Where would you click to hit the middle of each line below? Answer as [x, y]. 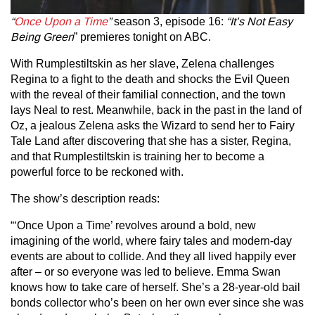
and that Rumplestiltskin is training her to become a [137, 156]
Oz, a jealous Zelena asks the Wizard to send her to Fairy [153, 125]
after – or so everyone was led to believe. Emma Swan [146, 271]
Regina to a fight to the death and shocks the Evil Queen [150, 79]
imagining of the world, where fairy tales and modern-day [151, 240]
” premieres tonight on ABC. [142, 37]
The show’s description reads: [85, 198]
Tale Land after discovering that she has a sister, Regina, [151, 141]
